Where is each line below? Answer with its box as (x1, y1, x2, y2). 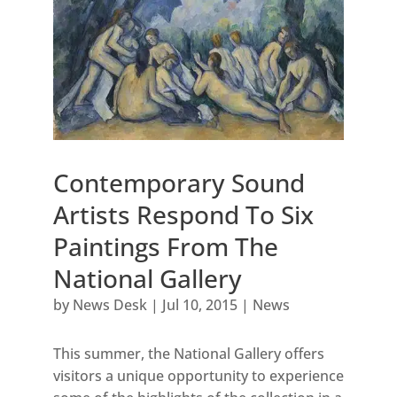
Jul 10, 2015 (161, 294, 237, 315)
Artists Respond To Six (52, 197, 314, 231)
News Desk (72, 294, 147, 315)
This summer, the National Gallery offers (52, 343, 324, 363)
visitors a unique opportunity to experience (52, 365, 344, 385)
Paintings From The (52, 229, 278, 263)
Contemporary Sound (52, 165, 305, 199)
